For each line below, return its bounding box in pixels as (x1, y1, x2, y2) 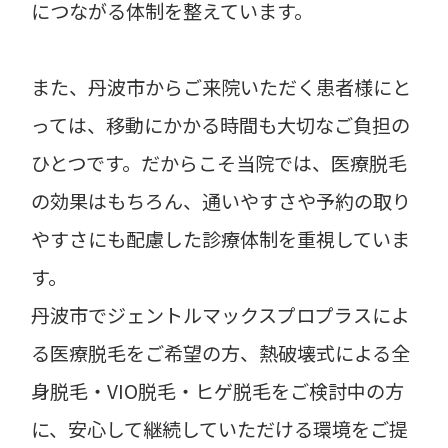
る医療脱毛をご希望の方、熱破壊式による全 (31, 338, 411, 367)
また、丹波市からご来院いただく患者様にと (31, 72, 412, 101)
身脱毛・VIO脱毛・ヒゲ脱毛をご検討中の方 (31, 376, 405, 405)
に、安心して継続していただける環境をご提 (31, 414, 409, 443)
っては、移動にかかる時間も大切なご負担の (31, 110, 411, 139)
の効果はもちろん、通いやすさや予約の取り (31, 186, 412, 215)
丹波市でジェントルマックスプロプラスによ (31, 300, 411, 329)
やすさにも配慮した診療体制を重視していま (31, 224, 411, 253)
